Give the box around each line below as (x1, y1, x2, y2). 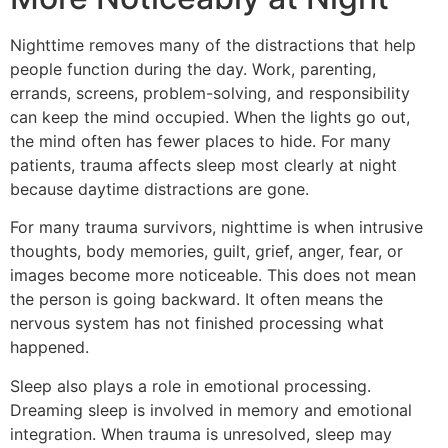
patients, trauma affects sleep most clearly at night (10, 154, 397, 175)
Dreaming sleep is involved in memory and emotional (10, 399, 412, 420)
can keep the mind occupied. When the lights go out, (10, 106, 410, 127)
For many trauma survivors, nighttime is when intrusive (10, 217, 423, 238)
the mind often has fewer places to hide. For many (10, 130, 391, 151)
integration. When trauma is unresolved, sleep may (10, 423, 392, 444)
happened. (10, 337, 89, 358)
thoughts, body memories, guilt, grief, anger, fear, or (10, 241, 403, 262)
